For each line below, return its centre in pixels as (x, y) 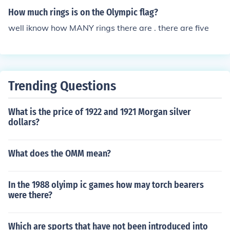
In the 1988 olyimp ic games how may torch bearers (106, 185)
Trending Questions (62, 86)
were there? (30, 195)
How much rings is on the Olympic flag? (83, 12)
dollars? (24, 122)
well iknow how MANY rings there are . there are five (109, 28)
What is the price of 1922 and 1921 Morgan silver (100, 112)
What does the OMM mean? (60, 154)
